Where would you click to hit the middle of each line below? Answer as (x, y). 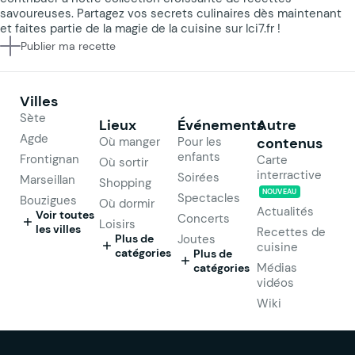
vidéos (275, 282)
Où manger (129, 141)
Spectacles (209, 197)
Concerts (204, 218)
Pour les (200, 141)
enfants (199, 156)
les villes (58, 229)
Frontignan (50, 158)
